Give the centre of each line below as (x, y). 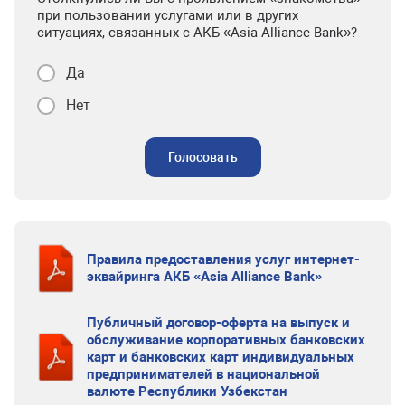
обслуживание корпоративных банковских (226, 339)
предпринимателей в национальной (203, 374)
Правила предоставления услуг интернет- (223, 259)
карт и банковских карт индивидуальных (220, 357)
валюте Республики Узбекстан (187, 391)
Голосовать (202, 157)
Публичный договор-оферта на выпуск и (218, 322)
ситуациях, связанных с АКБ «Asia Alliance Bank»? (197, 33)
